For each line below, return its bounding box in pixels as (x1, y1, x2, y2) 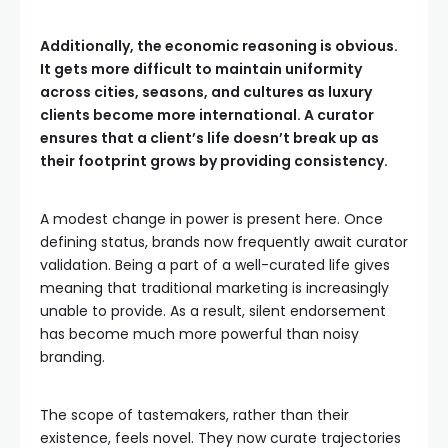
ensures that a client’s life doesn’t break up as (40, 128, 379, 148)
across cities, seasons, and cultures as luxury (40, 82, 372, 102)
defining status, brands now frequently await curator (40, 232, 408, 252)
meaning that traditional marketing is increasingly (40, 278, 389, 298)
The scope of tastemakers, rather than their (40, 405, 349, 425)
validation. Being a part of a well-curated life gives (40, 255, 390, 275)
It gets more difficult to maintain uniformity (40, 59, 362, 79)
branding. (40, 347, 105, 367)
